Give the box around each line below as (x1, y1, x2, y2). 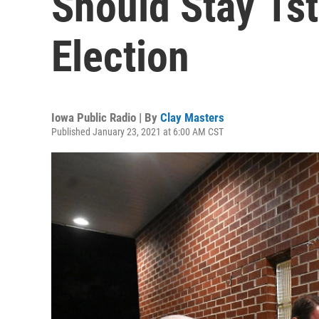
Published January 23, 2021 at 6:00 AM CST (51, 126, 224, 137)
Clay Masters (160, 110, 224, 125)
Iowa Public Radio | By (51, 110, 160, 125)
